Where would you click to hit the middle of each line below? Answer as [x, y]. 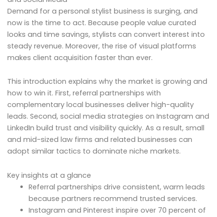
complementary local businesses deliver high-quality [101, 105]
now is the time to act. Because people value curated [102, 23]
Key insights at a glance [49, 175]
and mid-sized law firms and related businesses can [100, 140]
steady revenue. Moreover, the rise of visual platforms [102, 46]
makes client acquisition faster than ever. [80, 57]
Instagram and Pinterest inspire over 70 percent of [117, 210]
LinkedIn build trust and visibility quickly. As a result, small [106, 128]
